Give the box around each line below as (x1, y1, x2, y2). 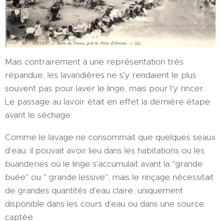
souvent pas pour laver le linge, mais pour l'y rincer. (5, 82, 205, 94)
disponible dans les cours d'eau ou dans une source (5, 198, 204, 209)
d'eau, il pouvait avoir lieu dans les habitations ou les (5, 145, 205, 156)
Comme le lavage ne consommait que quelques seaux (5, 131, 216, 143)
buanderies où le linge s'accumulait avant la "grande (5, 158, 203, 169)
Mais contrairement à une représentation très (5, 56, 184, 67)
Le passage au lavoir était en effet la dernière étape (5, 96, 210, 107)
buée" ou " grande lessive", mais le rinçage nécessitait (5, 171, 214, 183)
